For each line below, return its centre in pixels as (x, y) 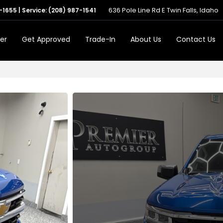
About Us (146, 39)
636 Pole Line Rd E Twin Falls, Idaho (164, 10)
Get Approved (46, 39)
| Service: (33, 10)
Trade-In (100, 39)
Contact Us (196, 39)
